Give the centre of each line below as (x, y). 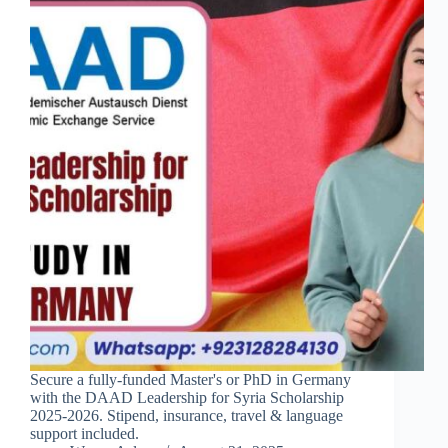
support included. (84, 434)
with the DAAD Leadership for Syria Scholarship (187, 398)
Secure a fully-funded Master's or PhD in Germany (190, 380)
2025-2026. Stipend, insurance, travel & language (186, 416)
